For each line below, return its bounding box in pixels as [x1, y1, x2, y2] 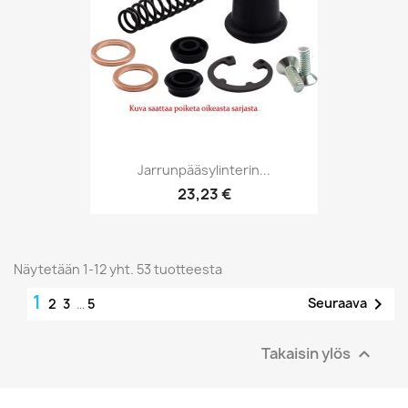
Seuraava [308, 293, 367, 311]
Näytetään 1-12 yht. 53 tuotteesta [14, 260, 222, 278]
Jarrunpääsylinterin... [138, 161, 270, 179]
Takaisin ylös [261, 342, 353, 362]
